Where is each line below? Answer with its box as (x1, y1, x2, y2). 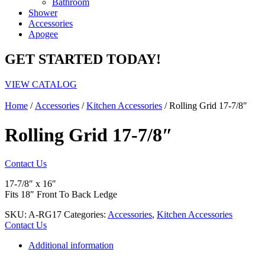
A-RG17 (28, 209, 62, 219)
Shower (28, 8, 57, 18)
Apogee (28, 29, 58, 40)
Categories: (64, 209, 108, 219)
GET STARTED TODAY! (5, 51, 161, 67)
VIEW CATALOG (5, 79, 77, 90)
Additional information (28, 240, 114, 250)
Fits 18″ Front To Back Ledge (5, 189, 117, 199)
